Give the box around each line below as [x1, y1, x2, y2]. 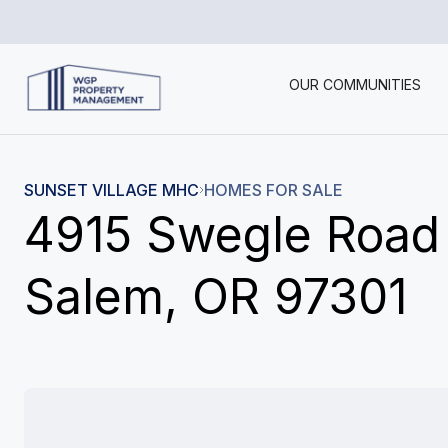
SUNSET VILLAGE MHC [24, 180, 199, 200]
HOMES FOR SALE [204, 180, 343, 200]
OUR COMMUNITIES [288, 76, 421, 93]
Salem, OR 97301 [24, 267, 407, 326]
